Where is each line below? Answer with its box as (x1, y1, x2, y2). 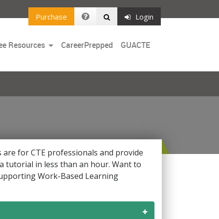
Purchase (36, 11, 67, 22)
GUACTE (121, 39, 150, 50)
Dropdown (45, 50, 82, 62)
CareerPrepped (61, 39, 113, 50)
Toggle (45, 39, 69, 50)
